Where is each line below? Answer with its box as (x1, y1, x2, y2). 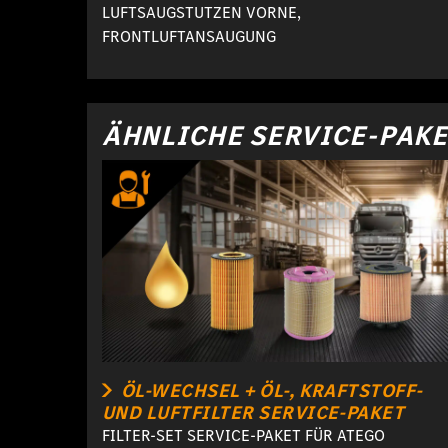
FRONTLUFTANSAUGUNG (102, 25, 276, 47)
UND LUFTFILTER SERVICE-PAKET (102, 400, 405, 426)
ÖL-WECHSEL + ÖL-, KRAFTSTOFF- (116, 378, 423, 404)
